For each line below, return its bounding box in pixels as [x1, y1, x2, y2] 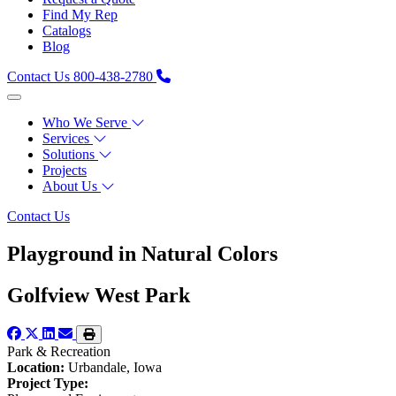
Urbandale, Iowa [65, 359, 162, 375]
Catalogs [42, 22, 91, 38]
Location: [7, 359, 65, 375]
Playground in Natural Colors [7, 241, 278, 265]
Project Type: [7, 375, 88, 391]
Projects [42, 162, 87, 178]
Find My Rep [42, 6, 118, 22]
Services [42, 130, 89, 146]
